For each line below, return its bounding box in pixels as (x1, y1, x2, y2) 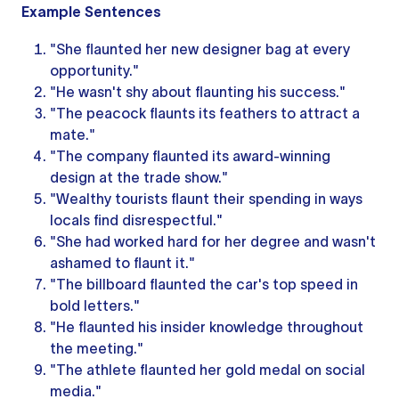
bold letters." (50, 297, 140, 313)
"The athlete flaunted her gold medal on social (50, 362, 365, 378)
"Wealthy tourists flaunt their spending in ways (50, 191, 362, 207)
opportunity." (50, 62, 139, 78)
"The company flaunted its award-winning (50, 148, 330, 164)
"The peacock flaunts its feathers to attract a (50, 105, 360, 121)
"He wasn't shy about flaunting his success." (50, 84, 346, 100)
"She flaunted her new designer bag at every (50, 41, 350, 57)
